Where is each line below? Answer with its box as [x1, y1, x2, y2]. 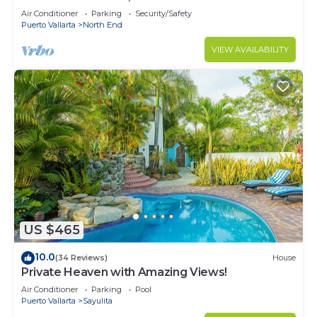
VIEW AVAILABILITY [212, 45, 289, 55]
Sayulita [83, 295, 113, 306]
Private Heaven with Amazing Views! [21, 265, 228, 279]
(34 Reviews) [55, 253, 108, 263]
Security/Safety [135, 8, 192, 19]
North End [83, 20, 122, 30]
